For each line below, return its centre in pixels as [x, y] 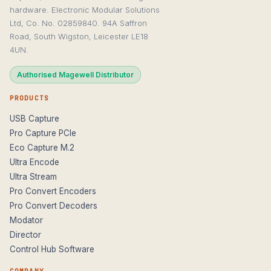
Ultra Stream [33, 177]
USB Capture [34, 119]
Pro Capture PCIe [43, 133]
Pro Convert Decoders [54, 206]
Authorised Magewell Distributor [75, 74]
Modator [26, 220]
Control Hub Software [52, 250]
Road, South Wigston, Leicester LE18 [79, 36]
